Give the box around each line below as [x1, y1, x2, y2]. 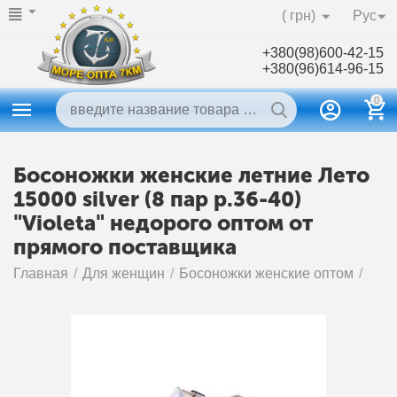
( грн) [281, 8, 315, 23]
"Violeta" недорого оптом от [13, 210, 313, 236]
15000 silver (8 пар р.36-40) [13, 186, 301, 212]
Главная [13, 266, 69, 281]
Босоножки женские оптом [179, 266, 354, 281]
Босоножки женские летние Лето [13, 162, 370, 188]
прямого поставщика [13, 234, 237, 260]
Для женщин [82, 266, 166, 281]
